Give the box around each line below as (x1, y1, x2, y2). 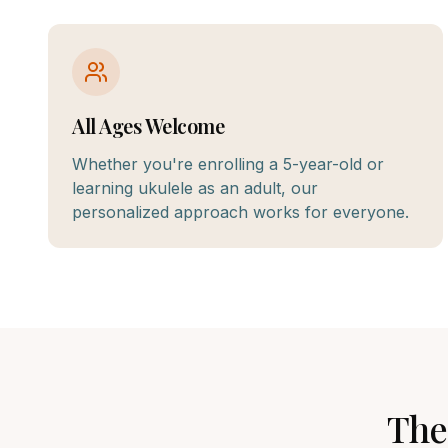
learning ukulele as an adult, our (72, 178, 318, 198)
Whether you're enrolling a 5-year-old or (72, 154, 384, 174)
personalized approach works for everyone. (72, 202, 409, 222)
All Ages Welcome (72, 112, 224, 139)
